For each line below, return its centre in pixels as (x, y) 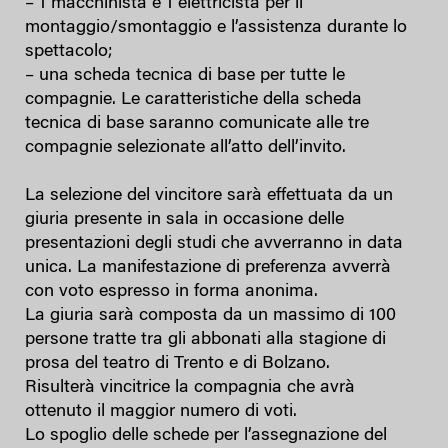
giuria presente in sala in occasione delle (184, 219)
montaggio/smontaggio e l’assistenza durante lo (216, 27)
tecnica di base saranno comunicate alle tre (197, 123)
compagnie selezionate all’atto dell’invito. (185, 147)
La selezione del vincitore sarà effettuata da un (209, 195)
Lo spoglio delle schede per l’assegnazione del (206, 435)
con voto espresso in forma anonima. (171, 291)
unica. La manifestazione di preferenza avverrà (208, 267)
